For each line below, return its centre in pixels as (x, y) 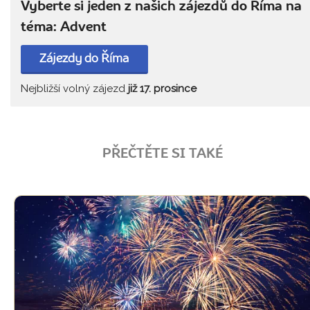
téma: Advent (64, 27)
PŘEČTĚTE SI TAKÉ (163, 155)
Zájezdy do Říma (84, 59)
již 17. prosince (162, 89)
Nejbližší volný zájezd (74, 89)
